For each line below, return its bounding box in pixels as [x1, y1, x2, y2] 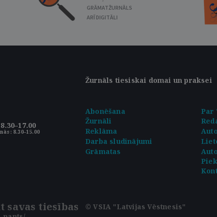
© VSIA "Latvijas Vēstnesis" [85, 202, 186, 211]
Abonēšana [85, 107, 125, 116]
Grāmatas [85, 147, 121, 156]
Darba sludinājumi [85, 137, 153, 146]
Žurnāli [85, 116, 112, 125]
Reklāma [85, 126, 118, 136]
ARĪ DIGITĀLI [87, 13, 118, 21]
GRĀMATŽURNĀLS [87, 3, 132, 11]
